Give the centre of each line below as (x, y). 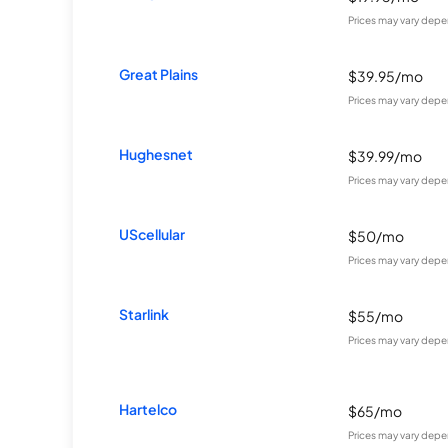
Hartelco (148, 409)
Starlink (144, 314)
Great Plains (159, 74)
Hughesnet (156, 154)
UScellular (152, 234)
